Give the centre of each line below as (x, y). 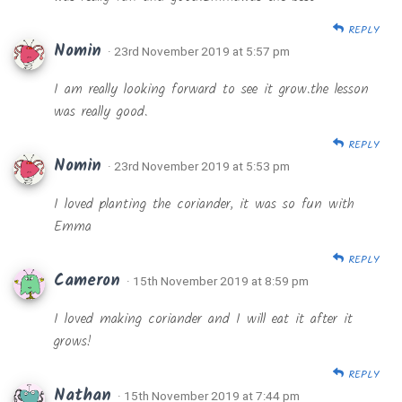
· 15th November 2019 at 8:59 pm (218, 281)
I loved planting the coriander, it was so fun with (204, 205)
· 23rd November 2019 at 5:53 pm (199, 166)
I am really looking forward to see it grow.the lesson (211, 90)
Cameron (90, 282)
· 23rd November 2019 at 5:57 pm (199, 52)
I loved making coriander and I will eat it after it (203, 319)
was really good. (101, 112)
